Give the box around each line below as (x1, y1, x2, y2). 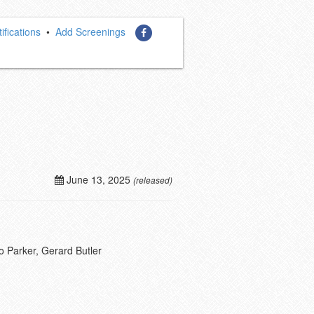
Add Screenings (55, 24, 126, 39)
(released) (133, 175, 172, 186)
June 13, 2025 (67, 172, 130, 186)
